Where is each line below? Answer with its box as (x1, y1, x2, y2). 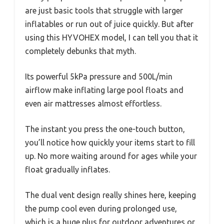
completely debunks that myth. (25, 46, 136, 56)
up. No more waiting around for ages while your (25, 151, 197, 161)
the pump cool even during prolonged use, (25, 204, 177, 213)
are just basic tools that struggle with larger (25, 6, 183, 15)
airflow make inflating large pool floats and (25, 85, 183, 95)
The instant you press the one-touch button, (25, 124, 185, 134)
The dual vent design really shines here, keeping (25, 190, 196, 200)
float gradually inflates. (25, 165, 110, 174)
